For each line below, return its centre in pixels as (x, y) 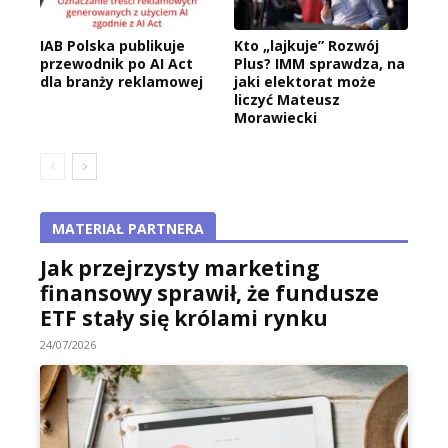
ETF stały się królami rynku (184, 318)
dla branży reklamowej (121, 82)
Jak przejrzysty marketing (180, 268)
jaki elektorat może (305, 82)
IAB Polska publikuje (112, 46)
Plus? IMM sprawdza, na (319, 64)
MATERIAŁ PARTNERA (128, 229)
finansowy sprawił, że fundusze (209, 293)
